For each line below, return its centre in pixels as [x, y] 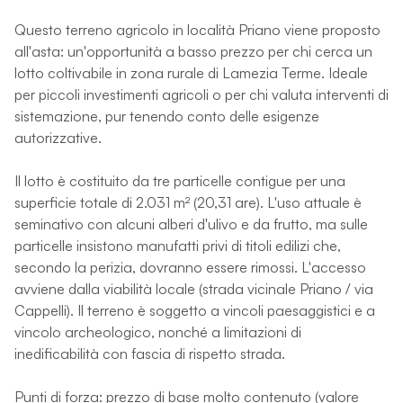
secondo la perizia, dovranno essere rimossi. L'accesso [190, 267]
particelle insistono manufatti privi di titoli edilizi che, [178, 245]
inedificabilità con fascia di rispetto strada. [150, 353]
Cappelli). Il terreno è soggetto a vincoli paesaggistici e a [195, 310]
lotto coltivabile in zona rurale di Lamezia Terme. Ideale [191, 72]
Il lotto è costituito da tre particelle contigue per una [180, 180]
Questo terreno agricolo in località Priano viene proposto [197, 29]
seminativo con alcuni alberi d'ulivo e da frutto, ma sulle [191, 224]
